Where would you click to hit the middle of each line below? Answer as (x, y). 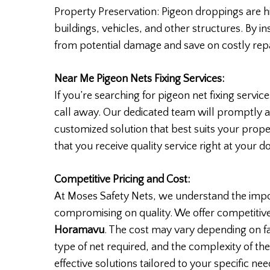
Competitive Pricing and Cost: (122, 180)
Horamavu (80, 231)
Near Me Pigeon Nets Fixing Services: (140, 79)
